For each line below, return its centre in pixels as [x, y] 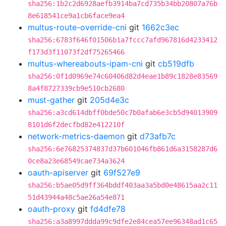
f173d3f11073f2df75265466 [76, 52]
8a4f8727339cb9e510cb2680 [76, 88]
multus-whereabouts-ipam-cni [85, 64]
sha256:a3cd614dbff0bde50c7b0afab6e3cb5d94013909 [123, 112]
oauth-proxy [51, 209]
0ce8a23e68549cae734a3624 [76, 161]
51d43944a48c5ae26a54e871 [76, 197]
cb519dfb [176, 64]
